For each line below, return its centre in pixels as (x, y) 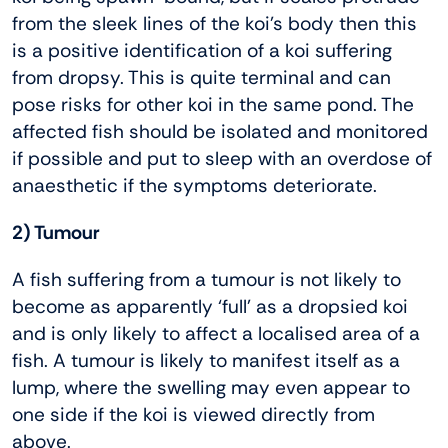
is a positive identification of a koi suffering (202, 50)
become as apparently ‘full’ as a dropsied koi (210, 306)
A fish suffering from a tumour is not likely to (206, 279)
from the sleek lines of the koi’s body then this (214, 23)
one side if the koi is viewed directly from (193, 414)
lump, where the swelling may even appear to (211, 387)
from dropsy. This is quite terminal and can (201, 77)
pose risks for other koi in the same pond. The (213, 104)
